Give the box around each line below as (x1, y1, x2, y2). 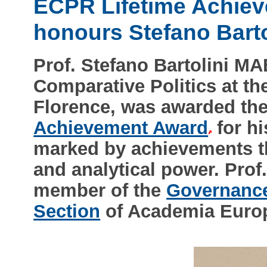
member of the (33, 180, 167, 201)
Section (33, 201, 101, 222)
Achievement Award (33, 117, 209, 139)
